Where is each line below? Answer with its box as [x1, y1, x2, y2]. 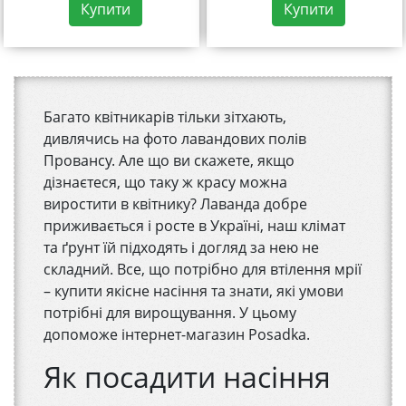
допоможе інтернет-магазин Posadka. [43, 324, 310, 345]
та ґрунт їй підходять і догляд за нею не [43, 237, 319, 258]
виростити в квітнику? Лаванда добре [43, 194, 307, 215]
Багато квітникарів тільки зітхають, [43, 107, 286, 128]
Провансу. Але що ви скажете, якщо [43, 150, 295, 171]
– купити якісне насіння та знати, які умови [43, 281, 343, 302]
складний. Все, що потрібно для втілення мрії [43, 259, 362, 280]
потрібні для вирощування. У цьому [43, 303, 296, 324]
